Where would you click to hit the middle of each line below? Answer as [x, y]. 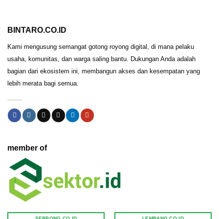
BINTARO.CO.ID [37, 30]
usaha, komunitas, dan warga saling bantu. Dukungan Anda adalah [101, 59]
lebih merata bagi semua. [43, 83]
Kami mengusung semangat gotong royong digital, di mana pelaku [101, 46]
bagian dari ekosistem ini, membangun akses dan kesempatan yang [104, 71]
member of [27, 148]
